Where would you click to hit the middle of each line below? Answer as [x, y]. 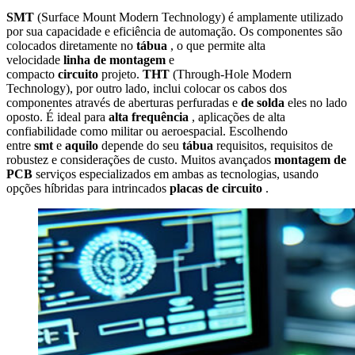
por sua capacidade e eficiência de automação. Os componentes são [174, 31]
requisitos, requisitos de [275, 145]
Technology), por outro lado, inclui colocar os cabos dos [147, 88]
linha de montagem [116, 59]
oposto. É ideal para [57, 116]
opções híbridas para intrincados [88, 188]
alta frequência [150, 116]
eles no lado [317, 102]
